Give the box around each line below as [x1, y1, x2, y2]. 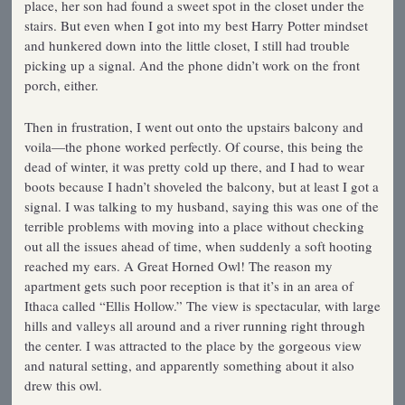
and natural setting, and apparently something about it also [24, 355, 354, 374]
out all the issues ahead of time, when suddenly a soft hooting [24, 236, 372, 255]
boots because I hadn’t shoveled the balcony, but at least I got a [24, 176, 379, 195]
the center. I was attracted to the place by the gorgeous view [24, 335, 362, 354]
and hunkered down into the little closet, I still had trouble [24, 35, 350, 54]
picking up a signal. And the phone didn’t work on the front [24, 55, 360, 74]
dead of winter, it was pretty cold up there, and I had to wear [24, 156, 364, 175]
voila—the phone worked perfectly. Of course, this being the [24, 137, 363, 155]
